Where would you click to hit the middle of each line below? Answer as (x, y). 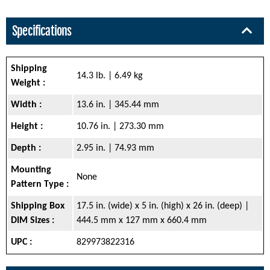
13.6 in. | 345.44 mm (118, 105)
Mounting (31, 170)
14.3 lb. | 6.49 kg (110, 76)
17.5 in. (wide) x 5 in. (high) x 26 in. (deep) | (163, 206)
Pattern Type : (40, 184)
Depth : (26, 148)
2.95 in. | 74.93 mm (115, 148)
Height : (27, 126)
